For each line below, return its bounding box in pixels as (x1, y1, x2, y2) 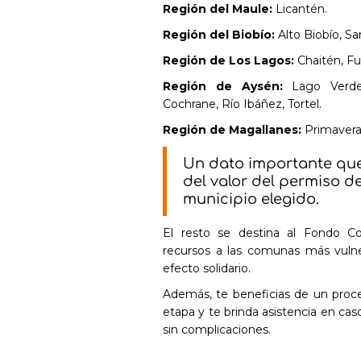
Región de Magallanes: (163, 122, 301, 137)
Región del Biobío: (163, 27, 275, 42)
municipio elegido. (183, 191, 319, 207)
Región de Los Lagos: (163, 53, 294, 68)
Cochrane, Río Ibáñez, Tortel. (163, 97, 322, 111)
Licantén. (272, 2, 327, 16)
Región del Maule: (163, 2, 272, 16)
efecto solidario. (163, 261, 251, 276)
